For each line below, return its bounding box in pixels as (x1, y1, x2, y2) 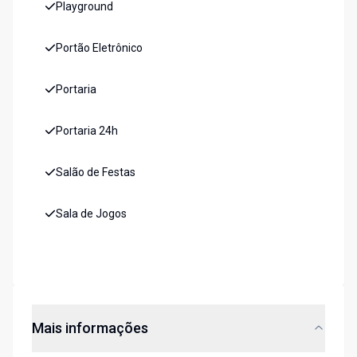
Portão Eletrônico (56, 41, 143, 55)
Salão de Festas (56, 166, 135, 179)
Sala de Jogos (56, 207, 127, 221)
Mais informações (32, 320, 148, 337)
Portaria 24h (56, 124, 118, 138)
